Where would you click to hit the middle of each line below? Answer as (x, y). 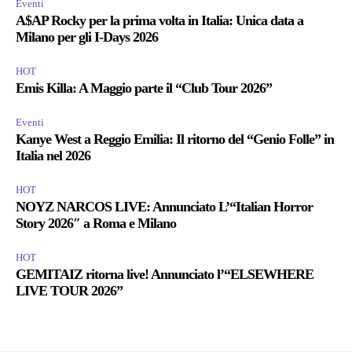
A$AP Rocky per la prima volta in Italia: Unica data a (159, 20)
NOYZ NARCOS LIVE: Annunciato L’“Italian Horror (164, 206)
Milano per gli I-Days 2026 (87, 37)
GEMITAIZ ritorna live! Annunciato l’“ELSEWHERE (165, 274)
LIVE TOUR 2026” (69, 290)
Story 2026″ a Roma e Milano (96, 223)
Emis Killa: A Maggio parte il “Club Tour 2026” (144, 88)
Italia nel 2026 (53, 155)
